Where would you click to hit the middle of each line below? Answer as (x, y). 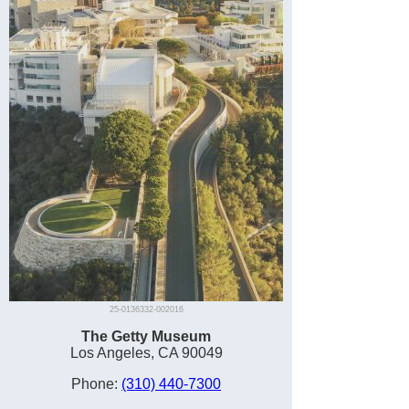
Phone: (96, 384)
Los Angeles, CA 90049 (146, 353)
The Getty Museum (146, 336)
